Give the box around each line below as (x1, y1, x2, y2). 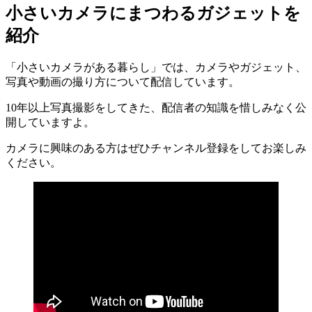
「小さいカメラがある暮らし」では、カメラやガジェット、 (6, 61, 306, 73)
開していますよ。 (6, 116, 95, 128)
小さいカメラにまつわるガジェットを (6, 3, 301, 22)
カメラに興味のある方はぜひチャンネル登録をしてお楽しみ (6, 141, 306, 154)
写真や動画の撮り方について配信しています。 (6, 75, 240, 88)
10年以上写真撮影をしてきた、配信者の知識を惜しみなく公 (6, 101, 306, 114)
